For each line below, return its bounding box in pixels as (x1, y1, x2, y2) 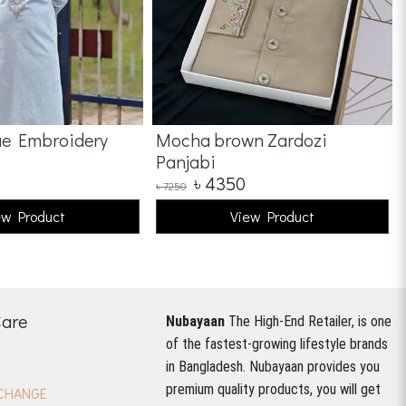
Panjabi (156, 150, 216, 173)
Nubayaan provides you (249, 358, 380, 375)
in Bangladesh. (166, 358, 249, 375)
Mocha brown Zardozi (156, 128, 327, 151)
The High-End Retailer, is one (228, 313, 391, 330)
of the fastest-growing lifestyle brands (166, 335, 388, 353)
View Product (230, 207, 314, 226)
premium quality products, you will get (166, 381, 381, 398)
